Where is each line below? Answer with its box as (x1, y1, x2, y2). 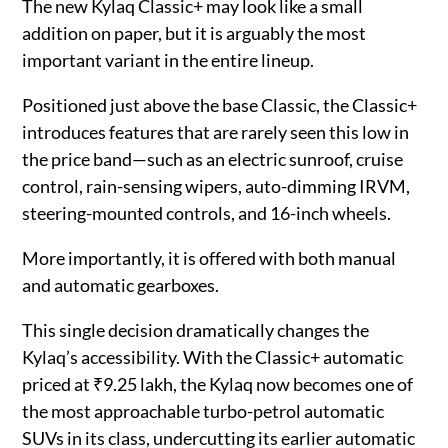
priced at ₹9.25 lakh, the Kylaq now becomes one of (22, 372, 414, 395)
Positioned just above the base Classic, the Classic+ (22, 93, 418, 116)
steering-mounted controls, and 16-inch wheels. (22, 201, 392, 224)
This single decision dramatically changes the (22, 318, 370, 341)
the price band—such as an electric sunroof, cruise (22, 147, 404, 170)
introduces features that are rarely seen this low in (22, 120, 410, 143)
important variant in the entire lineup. (22, 48, 315, 71)
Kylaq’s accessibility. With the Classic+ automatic (22, 345, 404, 368)
